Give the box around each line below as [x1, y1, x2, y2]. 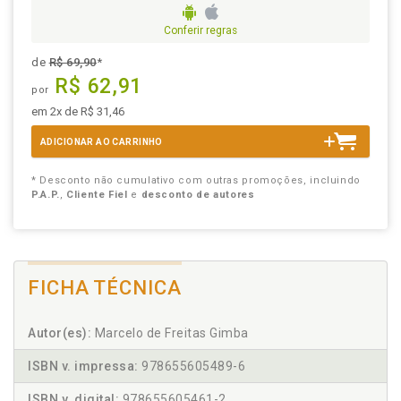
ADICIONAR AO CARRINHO [40, 137, 163, 148]
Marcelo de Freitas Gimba [91, 326, 249, 341]
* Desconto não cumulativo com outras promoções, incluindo [31, 175, 361, 187]
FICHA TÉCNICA [28, 277, 182, 300]
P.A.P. [31, 189, 60, 201]
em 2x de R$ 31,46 [31, 105, 124, 119]
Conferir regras [164, 24, 237, 38]
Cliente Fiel [66, 189, 128, 201]
